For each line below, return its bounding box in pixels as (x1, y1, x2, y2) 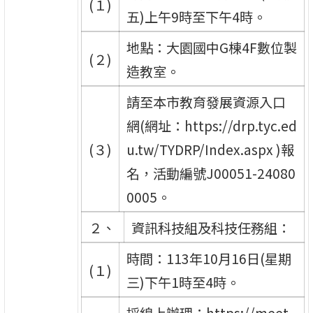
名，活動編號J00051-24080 (126, 163, 296, 183)
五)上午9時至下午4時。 (126, 6, 266, 27)
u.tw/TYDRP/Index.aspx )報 (126, 139, 294, 159)
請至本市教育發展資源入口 (126, 92, 286, 112)
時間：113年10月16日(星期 (126, 248, 291, 268)
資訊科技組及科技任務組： (131, 217, 291, 238)
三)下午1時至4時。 (126, 272, 240, 292)
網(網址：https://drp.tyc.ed (126, 115, 297, 136)
